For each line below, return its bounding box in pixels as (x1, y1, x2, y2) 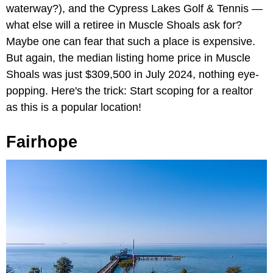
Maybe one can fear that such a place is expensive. (6, 35, 255, 48)
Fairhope (6, 133, 77, 152)
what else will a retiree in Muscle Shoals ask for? (6, 19, 242, 32)
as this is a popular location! (6, 101, 141, 114)
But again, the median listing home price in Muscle (6, 52, 250, 65)
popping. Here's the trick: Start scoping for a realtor (6, 85, 253, 97)
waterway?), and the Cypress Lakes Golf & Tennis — (6, 2, 263, 15)
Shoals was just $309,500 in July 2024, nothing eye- (6, 68, 259, 81)
